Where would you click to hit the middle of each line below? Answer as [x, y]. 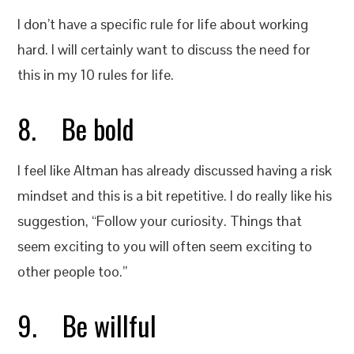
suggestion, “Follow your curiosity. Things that [160, 221]
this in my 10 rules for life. [96, 75]
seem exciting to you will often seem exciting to [165, 246]
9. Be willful [87, 325]
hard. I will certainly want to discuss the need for [164, 49]
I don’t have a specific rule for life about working [163, 24]
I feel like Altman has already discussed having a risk [175, 170]
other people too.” [73, 271]
